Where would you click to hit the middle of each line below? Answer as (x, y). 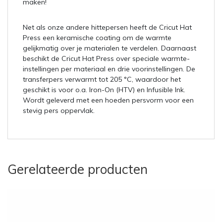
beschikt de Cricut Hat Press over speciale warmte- (106, 59)
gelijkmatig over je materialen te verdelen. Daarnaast (110, 48)
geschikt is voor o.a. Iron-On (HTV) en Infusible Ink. (104, 90)
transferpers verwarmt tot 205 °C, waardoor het (102, 80)
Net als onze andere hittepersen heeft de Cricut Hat (107, 28)
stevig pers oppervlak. (59, 111)
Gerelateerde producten (78, 169)
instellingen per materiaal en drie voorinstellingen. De (109, 69)
